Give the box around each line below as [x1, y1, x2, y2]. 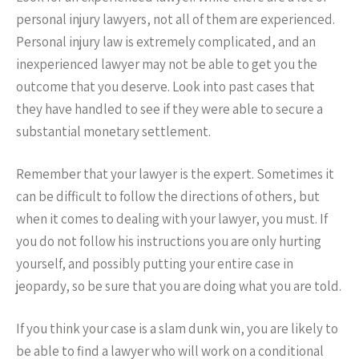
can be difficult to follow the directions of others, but [16, 188, 320, 205]
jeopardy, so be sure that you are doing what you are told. [16, 277, 341, 295]
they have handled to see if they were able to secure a [16, 100, 323, 118]
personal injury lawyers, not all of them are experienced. [16, 10, 335, 28]
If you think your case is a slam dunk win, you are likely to [16, 320, 338, 337]
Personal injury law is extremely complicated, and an [16, 33, 316, 50]
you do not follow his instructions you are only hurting [16, 232, 321, 250]
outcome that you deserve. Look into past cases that [16, 78, 315, 95]
